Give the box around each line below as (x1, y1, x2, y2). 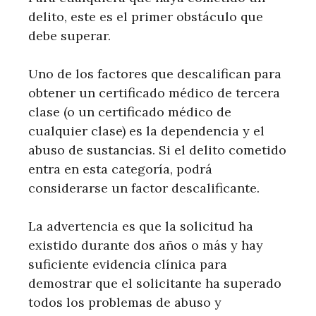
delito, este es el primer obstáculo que (28, 8, 263, 25)
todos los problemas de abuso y (28, 293, 221, 310)
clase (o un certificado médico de (28, 103, 231, 120)
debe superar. (28, 27, 111, 44)
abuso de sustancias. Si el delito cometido (28, 141, 286, 158)
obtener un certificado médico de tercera (28, 84, 280, 101)
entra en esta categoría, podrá (28, 160, 212, 177)
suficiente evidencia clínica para (28, 255, 227, 272)
